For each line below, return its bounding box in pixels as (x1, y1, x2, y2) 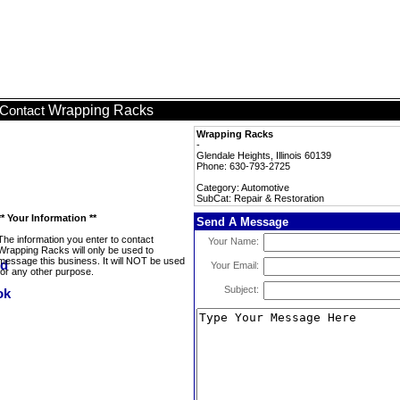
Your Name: (208, 236, 259, 246)
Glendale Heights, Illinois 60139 (196, 150, 331, 161)
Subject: (224, 284, 259, 295)
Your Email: (211, 260, 259, 271)
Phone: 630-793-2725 (196, 161, 290, 171)
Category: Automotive (196, 182, 289, 193)
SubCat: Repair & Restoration (196, 193, 324, 204)
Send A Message (196, 215, 288, 229)
